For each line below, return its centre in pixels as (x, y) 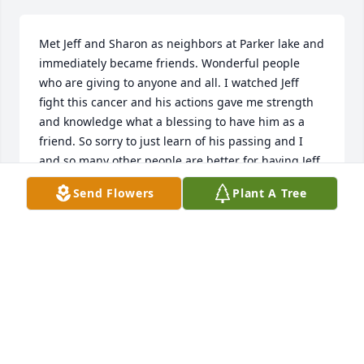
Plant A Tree (270, 193)
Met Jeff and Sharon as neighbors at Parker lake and (182, 44)
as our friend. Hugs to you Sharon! (133, 180)
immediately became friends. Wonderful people (169, 63)
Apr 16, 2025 (73, 234)
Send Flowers (114, 193)
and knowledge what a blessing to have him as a (172, 122)
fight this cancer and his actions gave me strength (176, 102)
